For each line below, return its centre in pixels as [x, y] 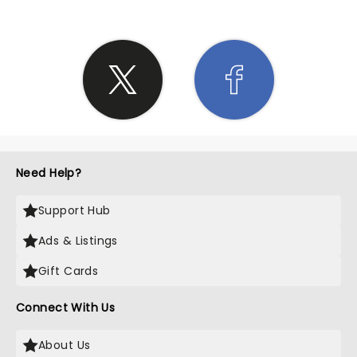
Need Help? [49, 173]
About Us [65, 345]
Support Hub [75, 210]
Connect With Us [66, 308]
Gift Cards [69, 271]
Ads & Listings [78, 241]
